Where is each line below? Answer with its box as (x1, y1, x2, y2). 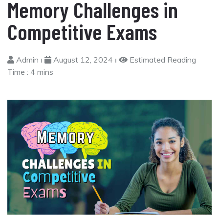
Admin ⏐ (14, 54, 44, 65)
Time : (7, 66, 30, 77)
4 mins (30, 66, 53, 77)
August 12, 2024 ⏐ (51, 54, 119, 65)
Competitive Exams (7, 18, 157, 44)
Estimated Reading (128, 54, 196, 65)
